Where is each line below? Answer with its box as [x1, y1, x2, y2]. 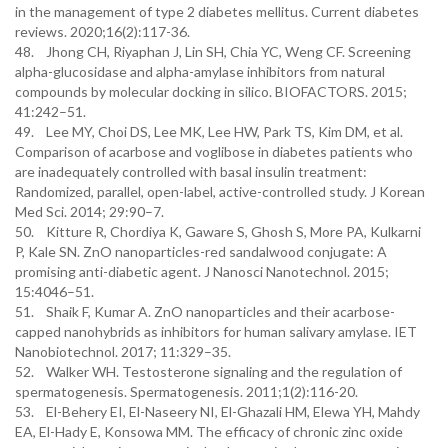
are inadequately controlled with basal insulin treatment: [15, 163, 367, 180]
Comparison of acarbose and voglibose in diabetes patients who [15, 143, 413, 160]
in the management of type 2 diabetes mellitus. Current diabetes [15, 3, 419, 20]
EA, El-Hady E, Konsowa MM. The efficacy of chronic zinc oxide [15, 423, 403, 440]
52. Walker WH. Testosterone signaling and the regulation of [15, 363, 402, 380]
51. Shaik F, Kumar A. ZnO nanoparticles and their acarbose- [15, 303, 395, 320]
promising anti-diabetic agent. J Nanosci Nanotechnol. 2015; [15, 263, 389, 280]
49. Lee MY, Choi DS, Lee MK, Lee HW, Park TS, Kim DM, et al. [15, 123, 403, 140]
